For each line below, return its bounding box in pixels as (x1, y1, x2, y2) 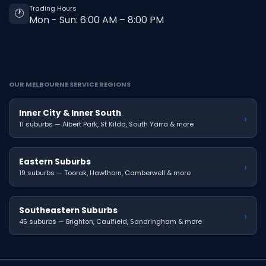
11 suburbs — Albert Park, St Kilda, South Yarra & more (19, 119, 194, 129)
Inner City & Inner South (19, 107, 121, 119)
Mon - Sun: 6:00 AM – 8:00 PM (29, 13, 164, 27)
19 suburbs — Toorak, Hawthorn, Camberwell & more (19, 168, 191, 178)
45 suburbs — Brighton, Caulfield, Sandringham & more (19, 217, 202, 227)
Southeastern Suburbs (19, 205, 118, 217)
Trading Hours (29, 4, 77, 14)
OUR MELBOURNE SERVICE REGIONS (9, 80, 131, 90)
